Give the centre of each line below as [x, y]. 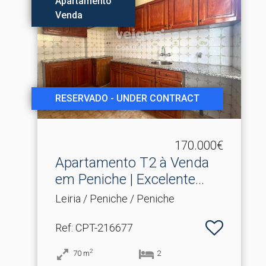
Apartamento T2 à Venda [132, 162]
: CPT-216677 [102, 227]
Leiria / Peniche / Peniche [115, 198]
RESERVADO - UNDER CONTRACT [127, 98]
